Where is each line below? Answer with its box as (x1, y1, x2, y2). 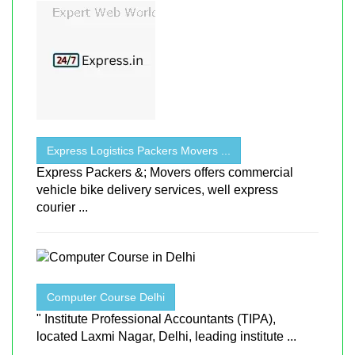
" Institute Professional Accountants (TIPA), (36, 311, 276, 326)
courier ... (36, 200, 88, 214)
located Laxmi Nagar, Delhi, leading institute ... (36, 329, 296, 343)
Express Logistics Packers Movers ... (47, 143, 231, 157)
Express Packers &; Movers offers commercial (36, 165, 293, 179)
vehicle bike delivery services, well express (36, 182, 278, 197)
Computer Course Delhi (47, 290, 165, 303)
